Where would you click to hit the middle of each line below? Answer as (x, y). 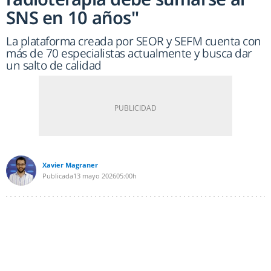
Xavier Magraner (70, 165)
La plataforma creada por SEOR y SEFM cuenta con (134, 41)
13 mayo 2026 (95, 176)
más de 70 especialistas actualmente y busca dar (129, 54)
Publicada (58, 176)
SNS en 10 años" (72, 18)
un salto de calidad (54, 66)
